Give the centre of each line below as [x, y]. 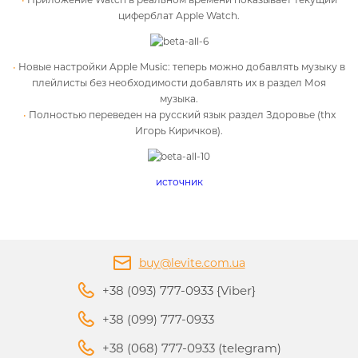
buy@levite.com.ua [192, 263]
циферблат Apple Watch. [179, 16]
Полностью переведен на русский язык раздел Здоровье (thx [182, 115]
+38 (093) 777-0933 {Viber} [179, 290]
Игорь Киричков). [179, 131]
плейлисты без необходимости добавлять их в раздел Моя [179, 83]
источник [179, 182]
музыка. [179, 99]
